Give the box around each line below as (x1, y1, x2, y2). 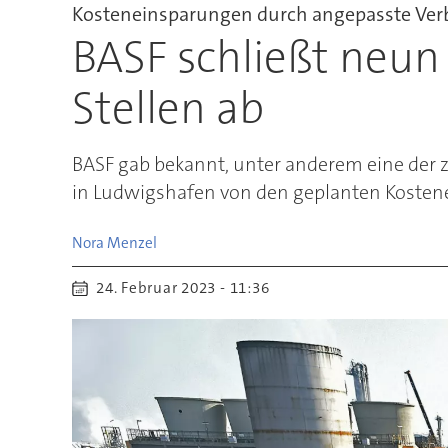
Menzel (106, 232, 157, 253)
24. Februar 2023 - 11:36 (104, 277, 270, 298)
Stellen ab (71, 78, 264, 137)
